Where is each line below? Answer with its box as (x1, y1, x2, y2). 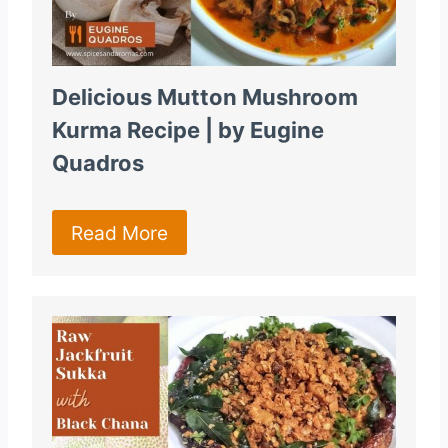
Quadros (52, 150, 144, 177)
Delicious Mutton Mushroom (52, 84, 358, 111)
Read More (71, 220, 169, 245)
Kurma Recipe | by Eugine (52, 117, 324, 144)
